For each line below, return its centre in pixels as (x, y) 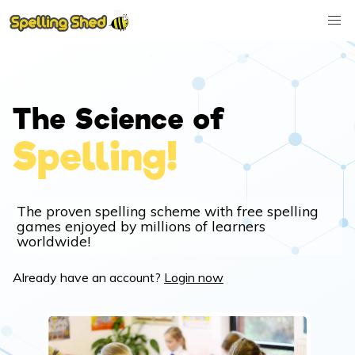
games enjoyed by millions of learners (141, 226)
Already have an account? (88, 277)
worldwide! (53, 241)
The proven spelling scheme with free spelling (168, 211)
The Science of (119, 120)
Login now (194, 277)
